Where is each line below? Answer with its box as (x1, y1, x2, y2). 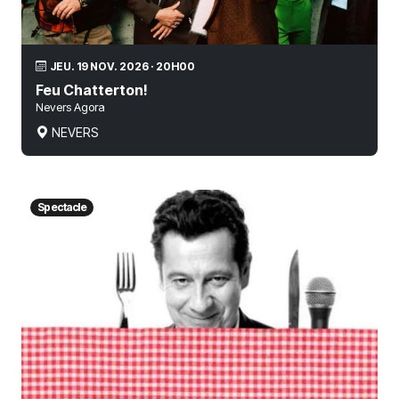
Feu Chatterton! (36, 80, 148, 99)
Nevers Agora (36, 100, 105, 114)
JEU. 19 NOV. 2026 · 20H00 (50, 59, 195, 73)
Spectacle (37, 199, 87, 214)
